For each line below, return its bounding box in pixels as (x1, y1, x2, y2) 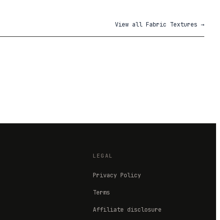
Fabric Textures (146, 21, 197, 29)
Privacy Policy (92, 171, 141, 180)
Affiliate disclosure (92, 206, 162, 214)
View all (115, 21, 146, 29)
